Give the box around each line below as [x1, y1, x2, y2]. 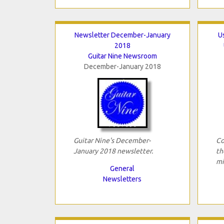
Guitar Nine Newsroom [87, 51, 157, 60]
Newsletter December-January [74, 30, 170, 39]
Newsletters [103, 174, 141, 183]
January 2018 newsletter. [73, 146, 153, 155]
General [110, 164, 134, 172]
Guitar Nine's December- [73, 136, 150, 144]
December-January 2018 [83, 62, 161, 70]
